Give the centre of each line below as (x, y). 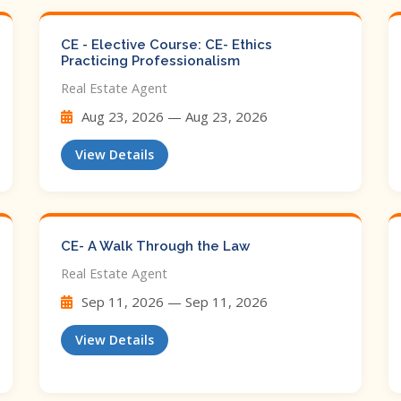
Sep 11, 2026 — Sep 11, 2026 (173, 302)
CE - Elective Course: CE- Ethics (166, 45)
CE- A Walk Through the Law (155, 246)
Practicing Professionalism (150, 61)
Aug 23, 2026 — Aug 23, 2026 (173, 116)
